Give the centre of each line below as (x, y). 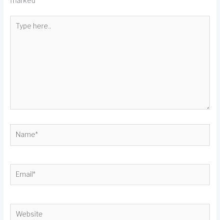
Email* (20, 168)
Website (24, 208)
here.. (19, 31)
